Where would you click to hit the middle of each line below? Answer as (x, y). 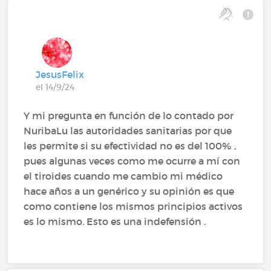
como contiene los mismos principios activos (133, 206)
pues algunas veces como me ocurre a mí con (132, 161)
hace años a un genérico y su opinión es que (129, 191)
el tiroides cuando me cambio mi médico (123, 176)
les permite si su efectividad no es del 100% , (130, 145)
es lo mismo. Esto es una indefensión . (115, 221)
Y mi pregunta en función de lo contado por (129, 115)
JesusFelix (60, 74)
